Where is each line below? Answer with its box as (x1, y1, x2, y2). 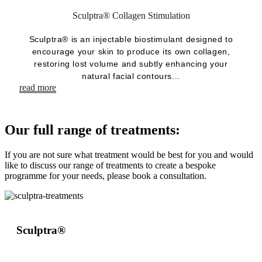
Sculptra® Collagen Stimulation (72, 11, 190, 21)
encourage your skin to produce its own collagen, (32, 47, 230, 57)
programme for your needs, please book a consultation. (5, 171, 206, 181)
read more (19, 82, 56, 93)
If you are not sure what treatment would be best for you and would (5, 150, 253, 160)
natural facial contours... (82, 71, 180, 81)
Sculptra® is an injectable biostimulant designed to (29, 35, 233, 44)
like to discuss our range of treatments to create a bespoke (5, 160, 216, 171)
